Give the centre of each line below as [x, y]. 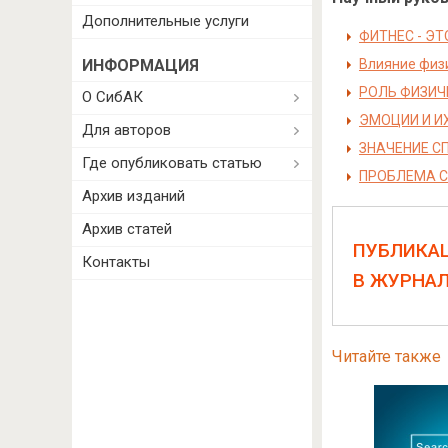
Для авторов [126, 130]
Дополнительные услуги [165, 21]
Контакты [116, 262]
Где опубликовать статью [172, 163]
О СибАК [112, 97]
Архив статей [127, 229]
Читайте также [386, 356]
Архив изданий [133, 196]
